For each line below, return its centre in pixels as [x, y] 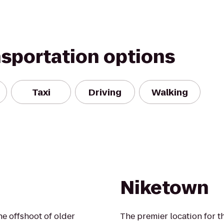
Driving [105, 92]
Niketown [164, 188]
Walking [170, 92]
